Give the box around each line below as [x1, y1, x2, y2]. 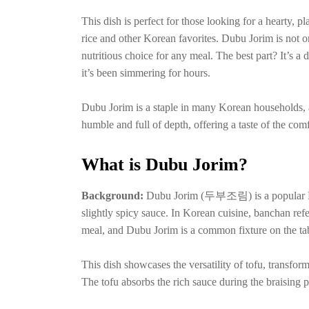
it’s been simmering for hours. [81, 67, 210, 79]
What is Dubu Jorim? [81, 154, 248, 175]
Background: [81, 190, 146, 202]
